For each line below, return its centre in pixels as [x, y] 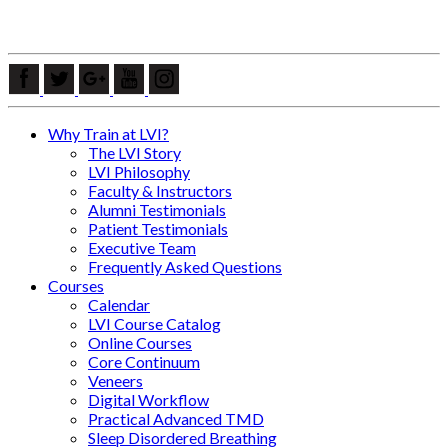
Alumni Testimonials [157, 209]
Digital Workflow [148, 399]
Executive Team [142, 247]
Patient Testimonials [158, 228]
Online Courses [140, 342]
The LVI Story [134, 152]
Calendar [119, 304]
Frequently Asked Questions [185, 266]
